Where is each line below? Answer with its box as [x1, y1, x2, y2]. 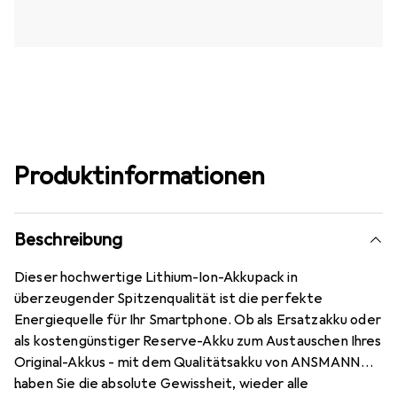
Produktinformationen [14, 160, 265, 192]
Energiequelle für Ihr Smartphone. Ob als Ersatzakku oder [14, 311, 381, 330]
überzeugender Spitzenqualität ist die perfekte [14, 290, 323, 308]
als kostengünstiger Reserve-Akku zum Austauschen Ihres [14, 332, 383, 351]
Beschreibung [14, 229, 123, 252]
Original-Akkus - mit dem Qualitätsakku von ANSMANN [14, 354, 361, 372]
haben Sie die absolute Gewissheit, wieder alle [14, 375, 309, 393]
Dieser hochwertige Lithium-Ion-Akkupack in [14, 269, 299, 287]
